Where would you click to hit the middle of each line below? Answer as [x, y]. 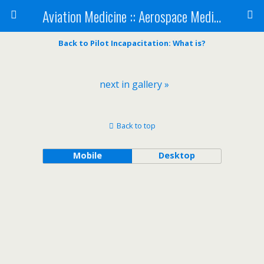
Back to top [136, 126]
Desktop [176, 155]
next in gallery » [134, 84]
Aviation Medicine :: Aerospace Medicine [217, 16]
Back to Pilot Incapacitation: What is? [132, 43]
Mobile [87, 155]
